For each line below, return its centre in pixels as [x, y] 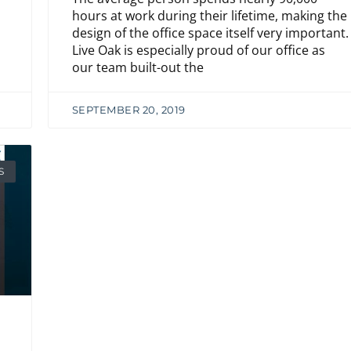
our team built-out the [138, 67]
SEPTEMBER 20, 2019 [128, 110]
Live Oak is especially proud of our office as [198, 50]
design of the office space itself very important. [210, 33]
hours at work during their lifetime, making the [209, 15]
